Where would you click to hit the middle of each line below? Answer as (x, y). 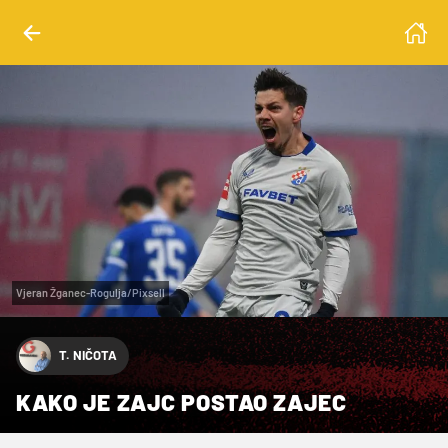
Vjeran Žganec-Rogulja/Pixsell (90, 292)
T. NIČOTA (88, 355)
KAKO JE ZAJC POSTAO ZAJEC (181, 401)
